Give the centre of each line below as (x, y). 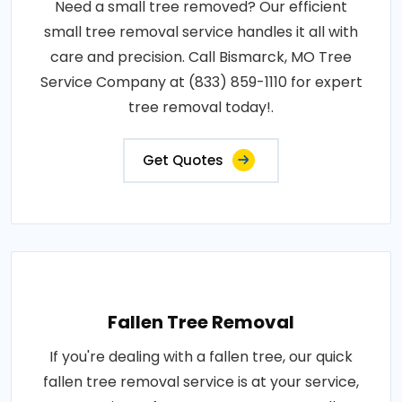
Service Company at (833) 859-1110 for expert (201, 83)
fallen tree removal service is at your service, (201, 382)
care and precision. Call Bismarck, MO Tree (201, 57)
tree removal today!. (201, 108)
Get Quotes (183, 161)
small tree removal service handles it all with (201, 32)
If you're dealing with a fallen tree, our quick (201, 357)
